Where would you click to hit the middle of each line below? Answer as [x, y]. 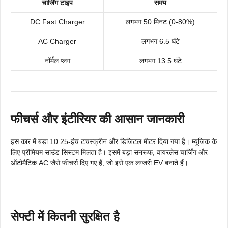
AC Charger [57, 41]
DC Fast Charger [57, 22]
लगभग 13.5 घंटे [160, 61]
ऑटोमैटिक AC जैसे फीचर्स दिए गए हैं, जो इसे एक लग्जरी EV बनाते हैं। [99, 163]
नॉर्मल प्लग [57, 61]
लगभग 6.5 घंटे [160, 41]
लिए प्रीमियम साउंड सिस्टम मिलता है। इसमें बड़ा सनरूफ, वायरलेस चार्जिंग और [109, 152]
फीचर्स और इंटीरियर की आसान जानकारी [97, 119]
